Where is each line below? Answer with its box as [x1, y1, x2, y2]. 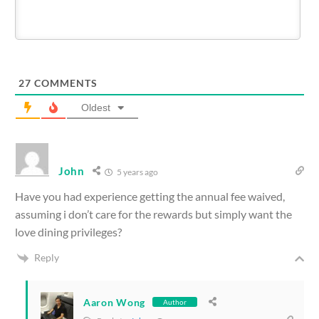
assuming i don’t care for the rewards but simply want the [15, 206, 292, 221]
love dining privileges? [15, 224, 122, 239]
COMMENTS [31, 76, 98, 89]
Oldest [81, 101, 110, 113]
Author [163, 298, 187, 307]
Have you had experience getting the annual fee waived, [15, 189, 285, 203]
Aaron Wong [83, 296, 145, 308]
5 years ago [115, 166, 158, 177]
